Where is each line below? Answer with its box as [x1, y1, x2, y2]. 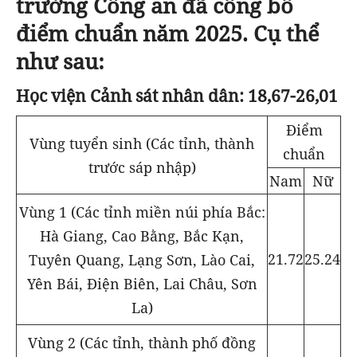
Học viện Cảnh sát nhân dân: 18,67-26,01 [16, 83, 338, 107]
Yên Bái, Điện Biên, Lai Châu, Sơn [26, 273, 257, 293]
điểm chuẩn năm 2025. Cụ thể [16, 18, 319, 49]
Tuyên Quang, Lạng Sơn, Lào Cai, [29, 249, 255, 269]
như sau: [16, 46, 104, 76]
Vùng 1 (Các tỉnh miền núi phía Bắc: [18, 202, 265, 222]
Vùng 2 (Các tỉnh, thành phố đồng [28, 332, 256, 352]
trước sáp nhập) [88, 157, 196, 177]
